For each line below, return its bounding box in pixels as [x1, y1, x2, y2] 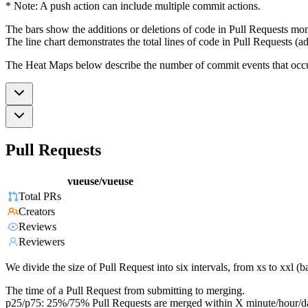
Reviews [19, 221, 56, 233]
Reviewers [19, 236, 65, 248]
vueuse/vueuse [67, 175, 133, 188]
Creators [19, 206, 55, 218]
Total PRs [19, 190, 61, 203]
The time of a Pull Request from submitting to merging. [5, 285, 245, 297]
